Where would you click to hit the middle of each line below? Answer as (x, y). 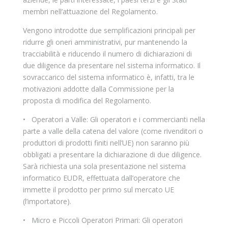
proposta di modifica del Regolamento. (87, 101)
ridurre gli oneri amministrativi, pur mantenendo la (105, 42)
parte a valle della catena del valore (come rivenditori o (113, 131)
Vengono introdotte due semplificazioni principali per (109, 30)
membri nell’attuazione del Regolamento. (90, 11)
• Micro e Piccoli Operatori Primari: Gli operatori (103, 220)
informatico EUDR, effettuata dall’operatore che (101, 178)
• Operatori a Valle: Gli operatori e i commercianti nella (114, 119)
